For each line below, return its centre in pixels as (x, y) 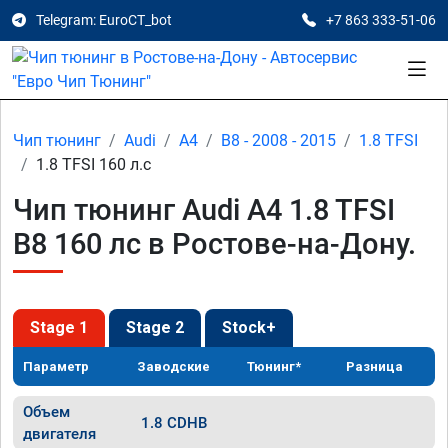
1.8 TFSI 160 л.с (93, 164)
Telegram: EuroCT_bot (104, 20)
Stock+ (249, 327)
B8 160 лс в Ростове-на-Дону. (214, 244)
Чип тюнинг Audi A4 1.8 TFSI (204, 210)
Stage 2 (155, 327)
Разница (375, 366)
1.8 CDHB (173, 423)
